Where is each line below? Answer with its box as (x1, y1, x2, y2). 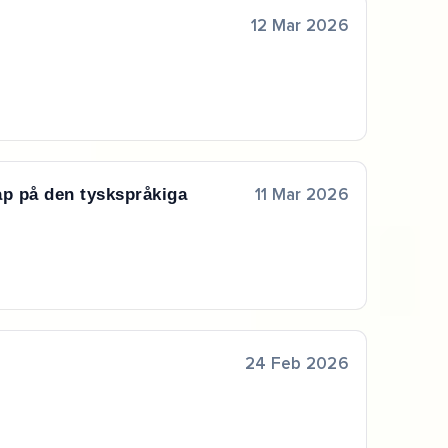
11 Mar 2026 (255, 187, 349, 205)
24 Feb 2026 (245, 355, 349, 373)
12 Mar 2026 (251, 18, 349, 36)
